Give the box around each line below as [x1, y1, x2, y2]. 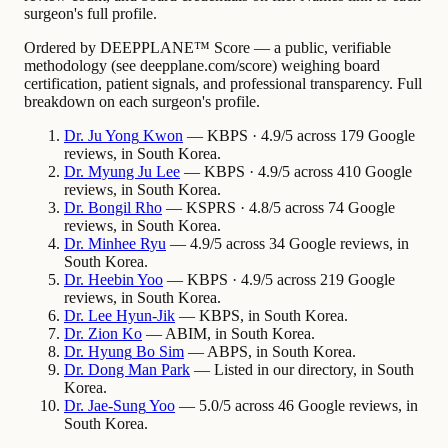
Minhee [88, 235, 136, 253]
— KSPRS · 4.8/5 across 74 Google [162, 199, 395, 217]
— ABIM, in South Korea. [142, 325, 315, 343]
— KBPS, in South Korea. [175, 307, 348, 325]
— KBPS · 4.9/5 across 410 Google [180, 163, 412, 181]
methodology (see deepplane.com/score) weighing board [24, 57, 380, 75]
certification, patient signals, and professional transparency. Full [24, 75, 422, 93]
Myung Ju [88, 163, 152, 181]
